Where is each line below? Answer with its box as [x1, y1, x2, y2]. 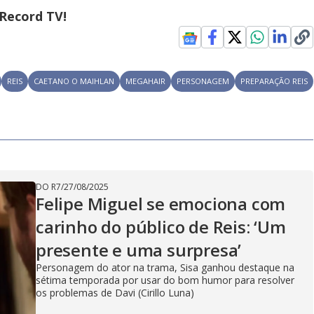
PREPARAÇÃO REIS [240, 76, 308, 87]
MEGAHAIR [125, 76, 166, 87]
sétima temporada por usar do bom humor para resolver [36, 273, 294, 287]
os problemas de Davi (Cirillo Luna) [36, 286, 194, 300]
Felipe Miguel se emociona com [36, 192, 286, 216]
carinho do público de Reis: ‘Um [36, 215, 286, 239]
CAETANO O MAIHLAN [34, 76, 115, 87]
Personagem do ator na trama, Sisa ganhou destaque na [36, 261, 294, 275]
